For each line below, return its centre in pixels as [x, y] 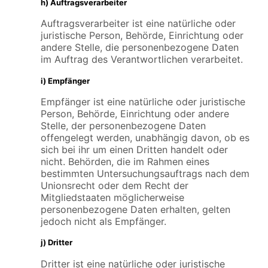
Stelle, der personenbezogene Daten [123, 125]
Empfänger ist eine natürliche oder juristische [143, 101]
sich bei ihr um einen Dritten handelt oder [134, 149]
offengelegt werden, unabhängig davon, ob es [145, 137]
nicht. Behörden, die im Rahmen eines [125, 161]
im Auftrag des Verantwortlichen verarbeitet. [142, 60]
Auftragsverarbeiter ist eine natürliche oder [138, 24]
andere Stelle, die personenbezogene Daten [140, 48]
